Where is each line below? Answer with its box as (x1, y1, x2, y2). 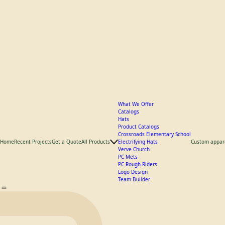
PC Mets (118, 213, 138, 220)
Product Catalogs (118, 183, 159, 190)
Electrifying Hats (118, 198, 158, 205)
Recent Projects (14, 198, 52, 205)
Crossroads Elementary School (118, 191, 191, 198)
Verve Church (118, 206, 150, 213)
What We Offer (118, 161, 154, 168)
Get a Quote (52, 198, 81, 205)
